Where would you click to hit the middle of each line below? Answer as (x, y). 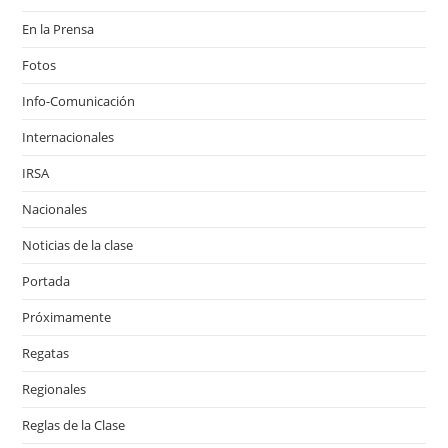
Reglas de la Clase (74, 425)
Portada (46, 281)
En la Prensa (58, 29)
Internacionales (68, 137)
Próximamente (67, 317)
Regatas (46, 353)
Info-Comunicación (79, 101)
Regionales (54, 389)
